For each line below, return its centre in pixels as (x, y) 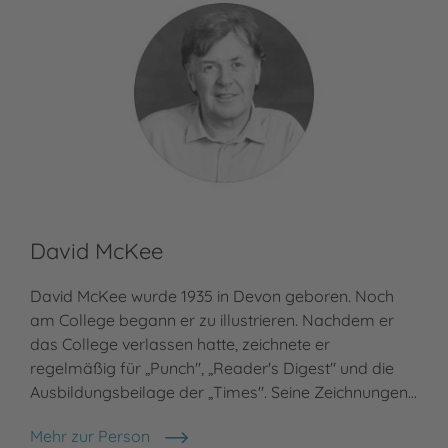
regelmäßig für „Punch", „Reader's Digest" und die (212, 367)
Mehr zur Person (90, 435)
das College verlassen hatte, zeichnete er (180, 343)
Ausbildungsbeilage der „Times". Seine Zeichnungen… (223, 391)
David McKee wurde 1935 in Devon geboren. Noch (212, 295)
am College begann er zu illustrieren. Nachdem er (212, 319)
